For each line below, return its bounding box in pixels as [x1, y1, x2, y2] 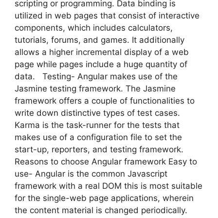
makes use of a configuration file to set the [15, 132, 182, 142]
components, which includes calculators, [15, 22, 173, 33]
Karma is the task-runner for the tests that [15, 120, 180, 130]
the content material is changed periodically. [15, 205, 187, 215]
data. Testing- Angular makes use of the [15, 71, 178, 81]
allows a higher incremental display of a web [15, 47, 189, 57]
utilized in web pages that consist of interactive [15, 10, 200, 20]
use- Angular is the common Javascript [15, 168, 167, 179]
